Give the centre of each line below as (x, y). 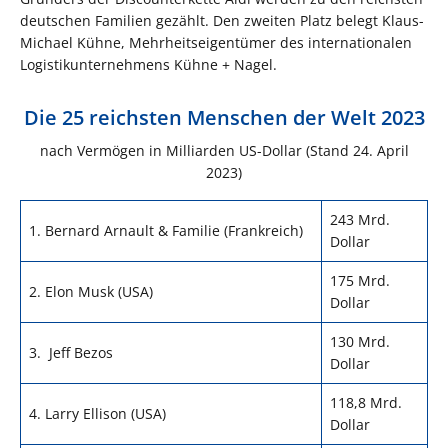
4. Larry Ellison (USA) (97, 413)
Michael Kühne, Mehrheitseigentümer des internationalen (216, 42)
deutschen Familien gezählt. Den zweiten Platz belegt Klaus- (222, 20)
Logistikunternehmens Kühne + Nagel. (148, 64)
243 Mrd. (360, 219)
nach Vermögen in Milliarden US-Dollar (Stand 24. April (224, 150)
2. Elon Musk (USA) (91, 291)
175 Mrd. (360, 280)
